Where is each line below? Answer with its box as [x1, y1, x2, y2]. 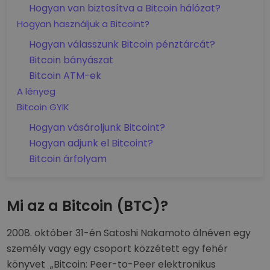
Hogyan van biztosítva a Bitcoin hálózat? [29, 1, 221, 15]
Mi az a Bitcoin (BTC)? [7, 196, 169, 216]
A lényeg [17, 85, 56, 98]
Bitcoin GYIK [17, 101, 70, 113]
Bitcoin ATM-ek [29, 69, 102, 83]
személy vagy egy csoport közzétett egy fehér [7, 242, 228, 256]
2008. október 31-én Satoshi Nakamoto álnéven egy [7, 226, 251, 240]
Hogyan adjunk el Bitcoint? [29, 136, 154, 150]
